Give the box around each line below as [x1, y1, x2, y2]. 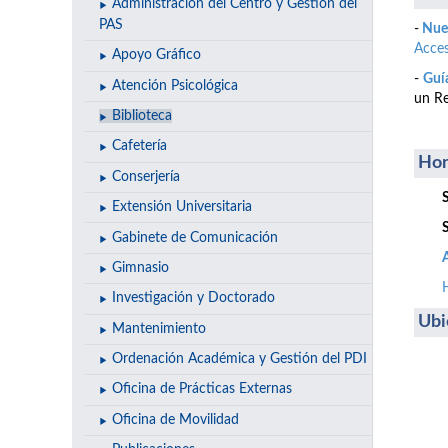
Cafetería [111, 139, 167, 154]
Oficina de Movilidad [111, 412, 239, 427]
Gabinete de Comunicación [111, 230, 278, 245]
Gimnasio [111, 260, 169, 275]
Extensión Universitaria [111, 200, 252, 215]
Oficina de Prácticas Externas [111, 382, 292, 397]
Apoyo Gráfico [111, 48, 201, 63]
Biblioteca [111, 109, 172, 124]
